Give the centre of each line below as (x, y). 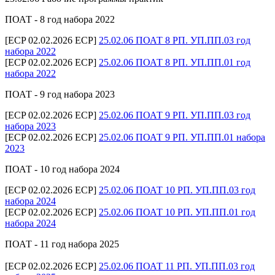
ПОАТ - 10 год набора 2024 (62, 169)
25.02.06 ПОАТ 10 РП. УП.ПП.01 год (177, 212)
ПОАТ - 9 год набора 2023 (60, 94)
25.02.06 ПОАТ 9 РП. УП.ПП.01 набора (182, 137)
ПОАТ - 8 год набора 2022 (60, 19)
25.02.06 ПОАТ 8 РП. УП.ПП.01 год (175, 62)
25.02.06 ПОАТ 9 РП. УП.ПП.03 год (175, 115)
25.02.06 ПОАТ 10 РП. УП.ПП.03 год (177, 190)
